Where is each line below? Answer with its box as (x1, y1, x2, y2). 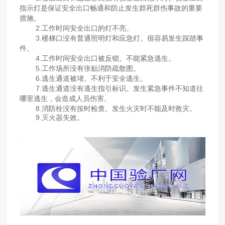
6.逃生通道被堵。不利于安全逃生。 (20, 74, 148, 83)
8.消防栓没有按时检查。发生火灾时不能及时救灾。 (20, 104, 197, 113)
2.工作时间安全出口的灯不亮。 (20, 24, 134, 33)
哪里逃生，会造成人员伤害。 (20, 94, 111, 103)
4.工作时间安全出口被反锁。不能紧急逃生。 (20, 54, 176, 63)
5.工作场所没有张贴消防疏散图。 (20, 64, 141, 73)
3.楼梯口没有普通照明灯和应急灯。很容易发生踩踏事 (20, 34, 204, 43)
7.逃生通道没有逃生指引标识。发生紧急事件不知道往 (20, 84, 204, 93)
